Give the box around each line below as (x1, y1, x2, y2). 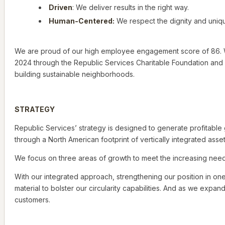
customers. (15, 195, 50, 204)
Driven (49, 3, 72, 12)
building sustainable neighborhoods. (15, 70, 135, 79)
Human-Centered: (49, 17, 115, 26)
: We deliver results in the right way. (72, 3, 189, 12)
